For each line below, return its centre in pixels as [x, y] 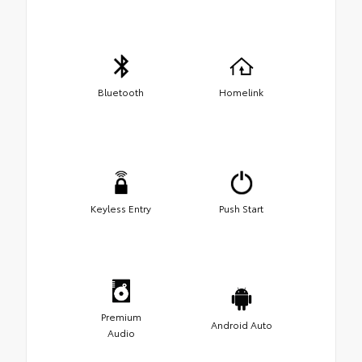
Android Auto [241, 324]
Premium [121, 316]
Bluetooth [121, 91]
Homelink [241, 91]
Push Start [241, 208]
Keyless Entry [121, 208]
